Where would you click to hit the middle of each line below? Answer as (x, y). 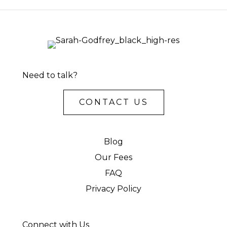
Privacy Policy (113, 189)
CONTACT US (113, 102)
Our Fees (113, 157)
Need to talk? (50, 75)
